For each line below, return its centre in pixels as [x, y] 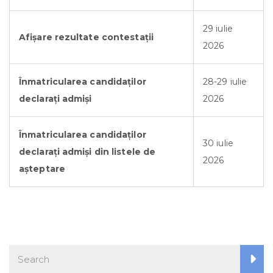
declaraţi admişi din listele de [87, 151]
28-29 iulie [225, 81]
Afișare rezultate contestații [86, 37]
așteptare [42, 168]
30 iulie [218, 143]
